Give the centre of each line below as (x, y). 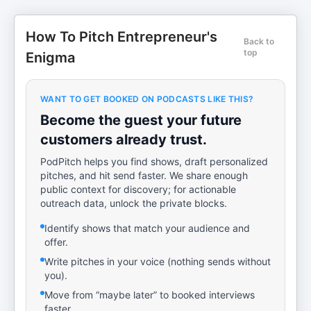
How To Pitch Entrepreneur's (121, 37)
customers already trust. (124, 140)
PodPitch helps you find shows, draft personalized (154, 161)
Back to (259, 41)
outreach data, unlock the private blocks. (134, 203)
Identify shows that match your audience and (147, 228)
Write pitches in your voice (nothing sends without (158, 261)
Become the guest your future (141, 120)
